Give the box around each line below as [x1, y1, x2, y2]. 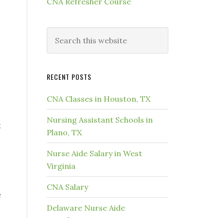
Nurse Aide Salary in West [47, 148, 142, 158]
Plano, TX [47, 127, 82, 137]
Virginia [47, 161, 75, 171]
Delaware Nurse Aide [47, 203, 125, 213]
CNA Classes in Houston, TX [47, 94, 150, 104]
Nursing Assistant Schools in [47, 115, 153, 125]
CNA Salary [47, 182, 88, 192]
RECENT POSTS [47, 72, 91, 82]
